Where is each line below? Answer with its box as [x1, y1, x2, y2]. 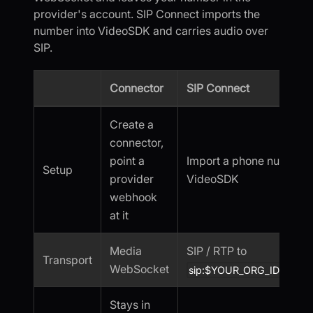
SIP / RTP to [187, 243, 247, 258]
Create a [110, 117, 154, 131]
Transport [43, 252, 92, 267]
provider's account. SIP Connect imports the [34, 6, 260, 21]
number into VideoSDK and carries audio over [34, 23, 268, 38]
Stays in [110, 297, 150, 312]
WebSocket [110, 261, 169, 276]
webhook [110, 189, 157, 204]
